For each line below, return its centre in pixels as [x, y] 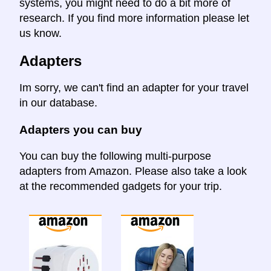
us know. [41, 34]
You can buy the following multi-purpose [115, 156]
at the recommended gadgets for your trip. [121, 186]
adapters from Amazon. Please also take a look [133, 171]
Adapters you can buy [81, 129]
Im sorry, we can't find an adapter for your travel [134, 88]
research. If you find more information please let [134, 18]
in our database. [58, 103]
